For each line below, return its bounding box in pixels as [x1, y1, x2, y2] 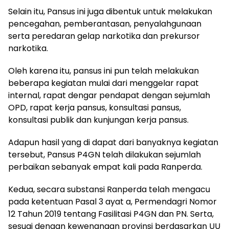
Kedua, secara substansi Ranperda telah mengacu [8, 184, 210, 196]
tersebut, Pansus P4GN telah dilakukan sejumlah [8, 149, 201, 161]
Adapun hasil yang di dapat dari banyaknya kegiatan [8, 136, 218, 149]
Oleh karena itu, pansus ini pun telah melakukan [8, 65, 199, 77]
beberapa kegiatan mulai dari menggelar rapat [8, 77, 199, 89]
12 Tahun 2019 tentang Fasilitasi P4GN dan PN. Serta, [8, 208, 214, 220]
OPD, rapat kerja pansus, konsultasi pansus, [8, 102, 181, 114]
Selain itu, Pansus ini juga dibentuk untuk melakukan [8, 6, 212, 18]
